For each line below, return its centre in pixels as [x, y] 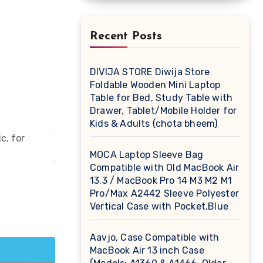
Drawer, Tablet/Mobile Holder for [163, 111]
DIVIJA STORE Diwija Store [150, 72]
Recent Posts [126, 36]
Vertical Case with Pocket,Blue [159, 206]
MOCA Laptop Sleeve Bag [147, 155]
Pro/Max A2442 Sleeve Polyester [164, 193]
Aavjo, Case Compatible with [155, 237]
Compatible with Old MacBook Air [165, 168]
